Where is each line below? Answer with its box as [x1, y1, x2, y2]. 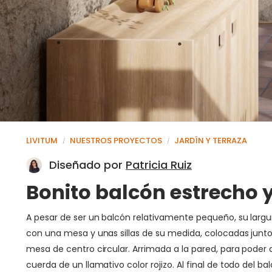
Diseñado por [49, 157, 126, 172]
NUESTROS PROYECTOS [70, 134, 162, 146]
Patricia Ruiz [126, 157, 192, 172]
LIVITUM [26, 134, 58, 146]
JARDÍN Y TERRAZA [174, 134, 247, 146]
